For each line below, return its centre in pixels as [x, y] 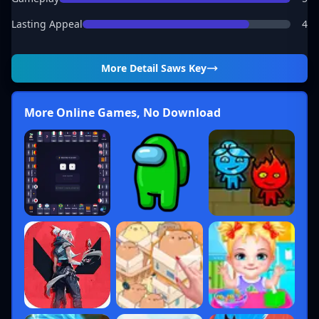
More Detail [131, 68]
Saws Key [184, 68]
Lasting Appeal [47, 24]
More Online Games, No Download [122, 113]
